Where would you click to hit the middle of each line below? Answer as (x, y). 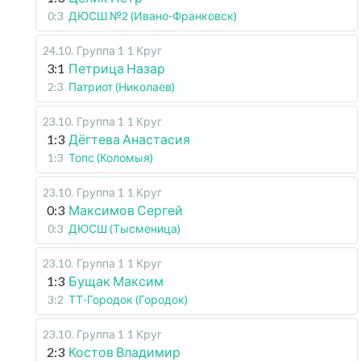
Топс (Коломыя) (111, 157)
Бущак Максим (116, 280)
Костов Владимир (124, 351)
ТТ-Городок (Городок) (128, 299)
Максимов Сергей (126, 210)
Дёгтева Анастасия (129, 139)
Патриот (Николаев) (122, 86)
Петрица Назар (117, 68)
